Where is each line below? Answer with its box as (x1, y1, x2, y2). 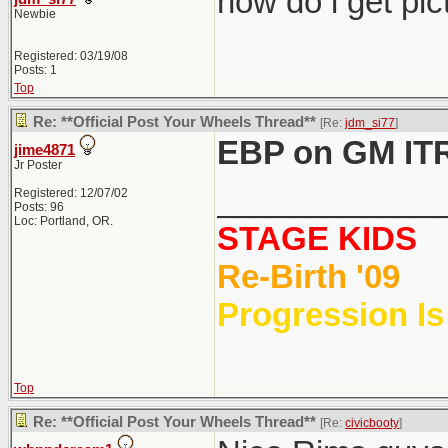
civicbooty (345, 416, 399, 430)
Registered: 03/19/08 (14, 49, 128, 63)
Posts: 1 (14, 63, 57, 77)
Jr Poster (14, 158, 62, 172)
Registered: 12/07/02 (14, 186, 128, 200)
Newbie (14, 7, 56, 21)
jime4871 (14, 142, 75, 158)
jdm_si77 (345, 116, 395, 130)
